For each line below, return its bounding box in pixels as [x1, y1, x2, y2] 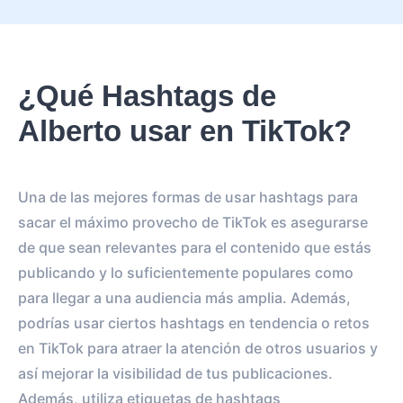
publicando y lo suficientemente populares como [18, 264, 354, 282]
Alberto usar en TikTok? [18, 114, 352, 148]
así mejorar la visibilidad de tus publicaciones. [18, 364, 333, 382]
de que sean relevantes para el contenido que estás [18, 238, 372, 256]
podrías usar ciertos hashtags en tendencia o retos [18, 314, 370, 332]
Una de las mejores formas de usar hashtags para [18, 188, 358, 206]
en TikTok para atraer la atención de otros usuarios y [18, 339, 378, 357]
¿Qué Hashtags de [18, 79, 276, 112]
